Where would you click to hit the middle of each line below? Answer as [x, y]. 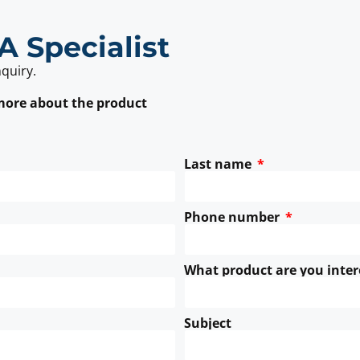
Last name [219, 164]
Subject [208, 323]
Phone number [233, 217]
